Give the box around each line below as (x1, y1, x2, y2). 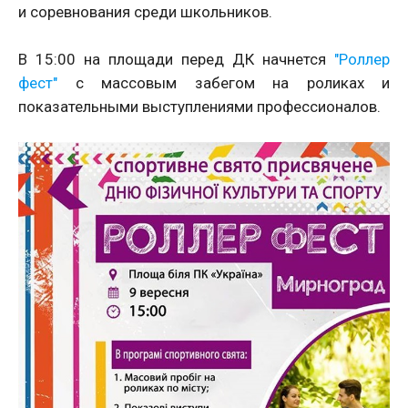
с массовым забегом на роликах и (57, 74, 390, 92)
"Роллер (334, 50, 390, 68)
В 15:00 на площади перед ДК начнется (18, 50, 334, 68)
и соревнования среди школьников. (18, 3, 272, 21)
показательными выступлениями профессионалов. (18, 97, 381, 116)
